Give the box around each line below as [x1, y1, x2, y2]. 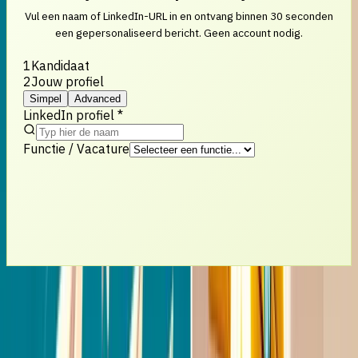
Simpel [30, 92, 62, 105]
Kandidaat [31, 57, 89, 74]
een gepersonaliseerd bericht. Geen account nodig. [55, 25, 303, 40]
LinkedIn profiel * [23, 106, 123, 123]
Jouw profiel [31, 73, 104, 89]
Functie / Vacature [23, 140, 129, 157]
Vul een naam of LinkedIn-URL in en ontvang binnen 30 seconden [25, 8, 333, 23]
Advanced [74, 92, 121, 105]
